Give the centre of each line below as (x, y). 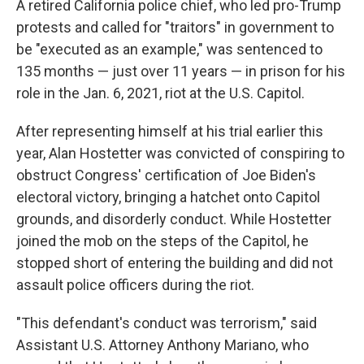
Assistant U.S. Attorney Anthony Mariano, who (162, 345)
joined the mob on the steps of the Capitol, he (162, 241)
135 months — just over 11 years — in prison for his (181, 71)
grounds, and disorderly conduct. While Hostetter (174, 219)
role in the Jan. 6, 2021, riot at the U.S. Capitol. (160, 93)
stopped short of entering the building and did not (175, 263)
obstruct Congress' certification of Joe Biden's (166, 175)
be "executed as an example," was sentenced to (169, 50)
